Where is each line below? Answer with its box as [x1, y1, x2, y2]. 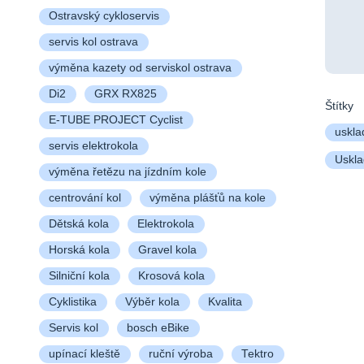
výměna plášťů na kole [149, 192, 266, 205]
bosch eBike [126, 322, 189, 335]
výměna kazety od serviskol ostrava [48, 62, 232, 75]
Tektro [240, 348, 274, 361]
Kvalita [207, 296, 242, 309]
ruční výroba [148, 348, 213, 361]
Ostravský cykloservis [48, 10, 159, 23]
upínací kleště [48, 348, 120, 361]
